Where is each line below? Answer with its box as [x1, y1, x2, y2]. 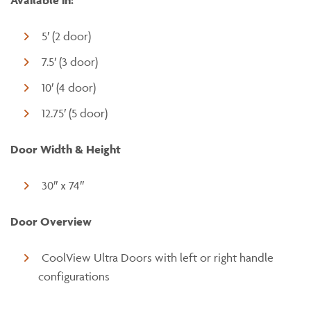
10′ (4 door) [42, 81, 96, 94]
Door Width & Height [10, 142, 121, 156]
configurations [38, 269, 110, 283]
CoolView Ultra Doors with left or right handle [42, 251, 274, 264]
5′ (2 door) [42, 29, 91, 43]
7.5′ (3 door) [42, 55, 98, 69]
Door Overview [10, 215, 92, 228]
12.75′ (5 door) [42, 106, 108, 120]
